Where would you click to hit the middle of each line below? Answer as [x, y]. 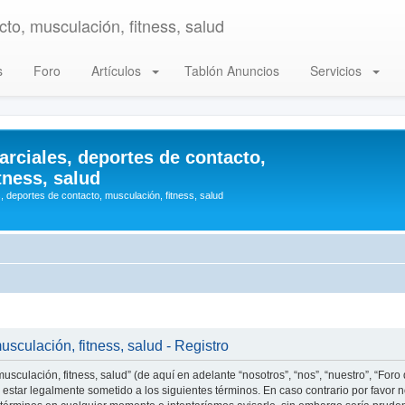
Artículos [116, 71]
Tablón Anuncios [230, 71]
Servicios [336, 71]
